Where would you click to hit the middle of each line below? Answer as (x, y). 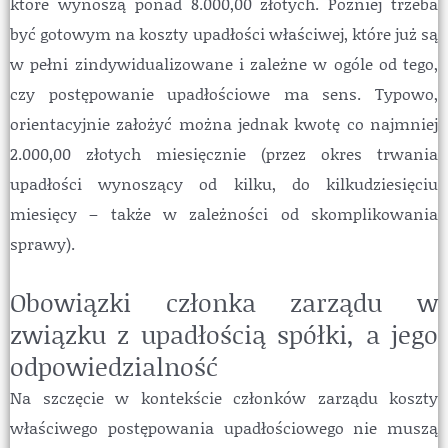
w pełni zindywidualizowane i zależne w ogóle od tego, (224, 63)
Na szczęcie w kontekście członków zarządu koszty (224, 398)
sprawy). (42, 243)
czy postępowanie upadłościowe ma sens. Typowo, (224, 93)
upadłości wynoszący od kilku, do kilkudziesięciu (224, 183)
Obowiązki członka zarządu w (224, 303)
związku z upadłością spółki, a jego (224, 335)
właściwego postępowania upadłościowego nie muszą (224, 428)
